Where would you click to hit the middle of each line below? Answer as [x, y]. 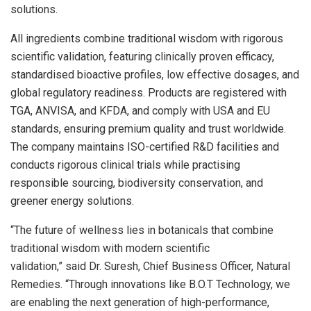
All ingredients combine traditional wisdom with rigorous [147, 38]
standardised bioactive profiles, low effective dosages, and [155, 74]
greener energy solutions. [72, 201]
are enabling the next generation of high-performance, [140, 302]
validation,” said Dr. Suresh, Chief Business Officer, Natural [150, 266]
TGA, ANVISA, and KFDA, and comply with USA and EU [140, 110]
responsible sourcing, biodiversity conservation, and [137, 183]
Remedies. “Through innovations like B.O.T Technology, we [150, 284]
